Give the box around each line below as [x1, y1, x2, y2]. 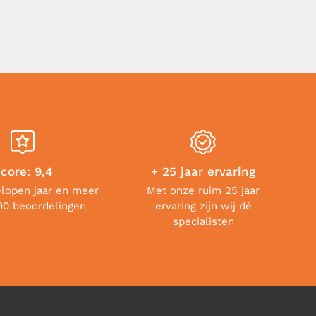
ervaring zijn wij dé [154, 200, 252, 212]
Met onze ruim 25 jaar [147, 184, 260, 197]
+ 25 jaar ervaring [151, 164, 255, 178]
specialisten [172, 215, 234, 228]
